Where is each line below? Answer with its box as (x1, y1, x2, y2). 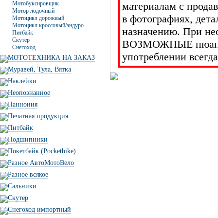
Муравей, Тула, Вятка (8, 66, 71, 73)
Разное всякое (8, 171, 48, 178)
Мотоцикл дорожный (12, 15, 64, 21)
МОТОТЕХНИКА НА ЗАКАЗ (8, 54, 95, 61)
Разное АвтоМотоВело (8, 159, 74, 166)
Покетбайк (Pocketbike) (8, 147, 76, 155)
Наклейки (8, 77, 36, 85)
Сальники (8, 182, 36, 190)
